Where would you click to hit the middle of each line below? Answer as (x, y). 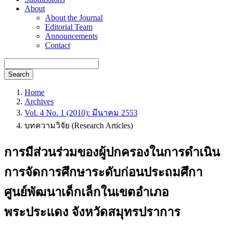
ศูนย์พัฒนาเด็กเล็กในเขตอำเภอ (86, 192)
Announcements (71, 36)
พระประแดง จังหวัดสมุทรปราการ (92, 212)
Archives (39, 101)
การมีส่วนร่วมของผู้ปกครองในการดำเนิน (112, 152)
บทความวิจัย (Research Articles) (79, 125)
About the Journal (74, 18)
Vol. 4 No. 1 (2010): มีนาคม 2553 (81, 113)
